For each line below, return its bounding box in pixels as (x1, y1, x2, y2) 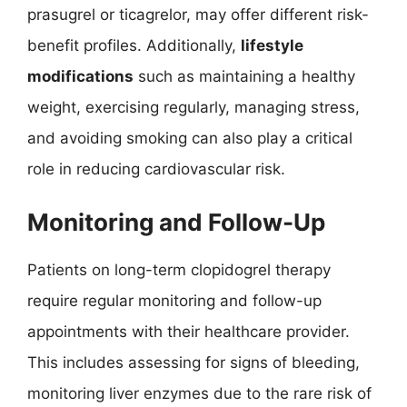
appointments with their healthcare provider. (27, 322, 350, 341)
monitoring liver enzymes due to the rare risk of (27, 383, 372, 402)
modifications (27, 67, 134, 85)
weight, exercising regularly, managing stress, (27, 98, 360, 116)
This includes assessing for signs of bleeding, (27, 352, 360, 372)
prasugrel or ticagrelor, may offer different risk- (27, 5, 369, 24)
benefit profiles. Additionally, (27, 36, 241, 55)
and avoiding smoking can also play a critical (27, 129, 352, 147)
